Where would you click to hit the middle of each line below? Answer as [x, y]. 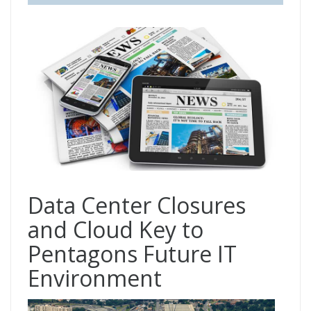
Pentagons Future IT [132, 254]
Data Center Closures [137, 205]
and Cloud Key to [116, 230]
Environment [95, 278]
